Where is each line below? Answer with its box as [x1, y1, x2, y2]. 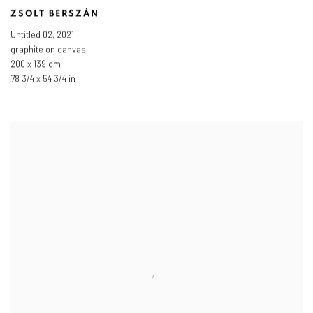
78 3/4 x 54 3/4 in [10, 73, 75, 85]
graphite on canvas [10, 44, 86, 56]
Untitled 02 [10, 29, 52, 41]
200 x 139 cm [10, 59, 61, 71]
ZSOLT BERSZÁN [10, 10, 100, 20]
